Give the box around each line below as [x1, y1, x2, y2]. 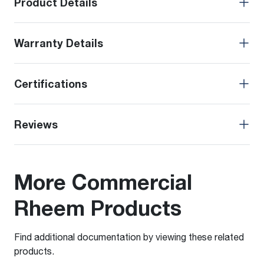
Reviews [14, 118, 58, 131]
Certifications [14, 77, 87, 91]
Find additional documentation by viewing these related [14, 231, 244, 243]
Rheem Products [14, 194, 181, 221]
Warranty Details [14, 37, 103, 50]
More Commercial [14, 169, 192, 195]
